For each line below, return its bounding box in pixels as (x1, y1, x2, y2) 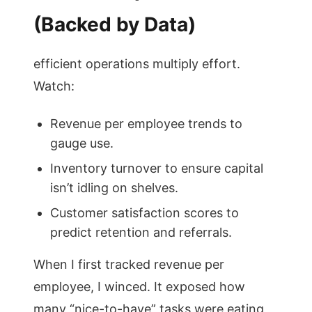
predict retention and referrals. (50, 225, 232, 240)
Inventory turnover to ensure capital (50, 161, 263, 175)
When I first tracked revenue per (33, 257, 224, 272)
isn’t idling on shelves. (50, 180, 178, 195)
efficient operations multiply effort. (33, 56, 240, 71)
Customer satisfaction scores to (50, 205, 239, 220)
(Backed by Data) (33, 13, 196, 36)
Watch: (33, 79, 75, 93)
